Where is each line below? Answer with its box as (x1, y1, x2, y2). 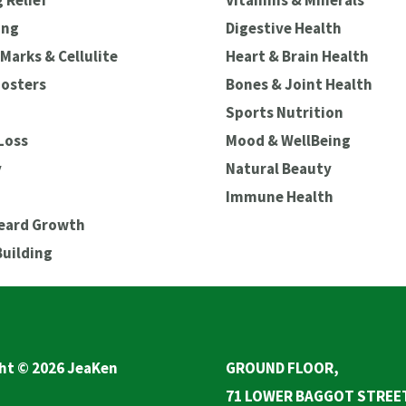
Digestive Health (226, 18, 342, 39)
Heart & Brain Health (226, 46, 369, 67)
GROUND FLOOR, (226, 358, 339, 379)
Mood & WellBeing (226, 130, 351, 151)
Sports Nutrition (226, 102, 343, 123)
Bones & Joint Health (226, 74, 372, 95)
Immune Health (226, 187, 333, 208)
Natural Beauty (226, 159, 332, 179)
